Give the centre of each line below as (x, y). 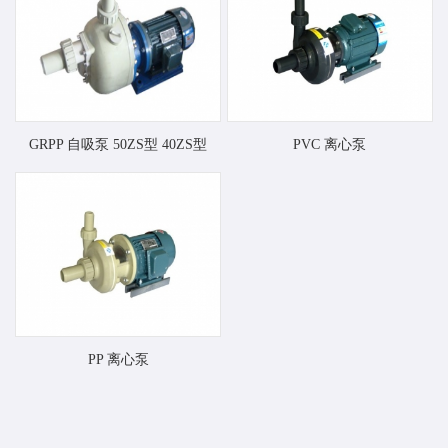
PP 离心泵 (118, 360)
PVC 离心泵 (330, 144)
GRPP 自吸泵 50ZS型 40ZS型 (118, 144)
